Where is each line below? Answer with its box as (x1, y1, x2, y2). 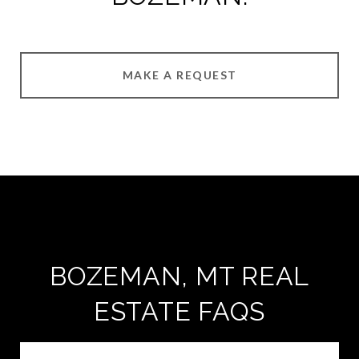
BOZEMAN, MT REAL (50, 261, 309, 291)
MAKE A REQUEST (122, 68, 237, 82)
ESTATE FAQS (93, 296, 266, 326)
